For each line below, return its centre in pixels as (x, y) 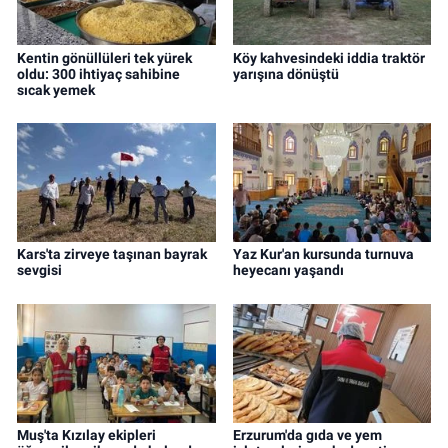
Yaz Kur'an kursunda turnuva (323, 254)
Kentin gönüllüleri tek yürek (104, 57)
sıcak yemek (56, 89)
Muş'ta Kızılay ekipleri (86, 435)
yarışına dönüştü (285, 73)
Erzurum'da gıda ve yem (307, 435)
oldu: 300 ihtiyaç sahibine (98, 73)
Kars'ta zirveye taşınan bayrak (112, 254)
